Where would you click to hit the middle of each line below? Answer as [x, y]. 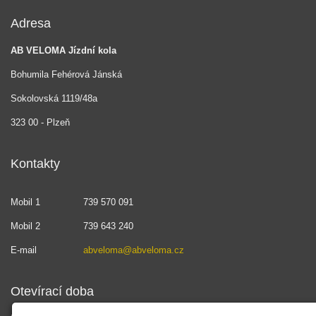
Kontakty [35, 163]
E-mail [24, 250]
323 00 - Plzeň [40, 122]
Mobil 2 [25, 226]
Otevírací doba [52, 291]
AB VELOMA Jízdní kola [63, 50]
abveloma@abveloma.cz [134, 250]
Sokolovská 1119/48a [54, 98]
